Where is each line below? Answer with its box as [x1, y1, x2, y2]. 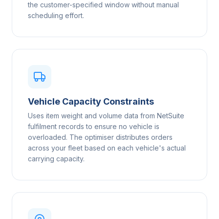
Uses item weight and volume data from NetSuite [28, 111, 184, 120]
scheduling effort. [28, 11, 84, 20]
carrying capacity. [28, 154, 85, 163]
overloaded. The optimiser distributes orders [28, 133, 173, 141]
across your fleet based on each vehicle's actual [28, 144, 186, 152]
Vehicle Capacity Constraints [28, 96, 154, 107]
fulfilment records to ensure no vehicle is [28, 122, 159, 131]
